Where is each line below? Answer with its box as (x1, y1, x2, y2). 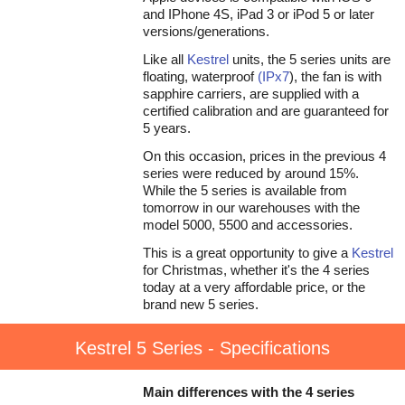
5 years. (143, 120, 191, 136)
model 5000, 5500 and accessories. (143, 217, 353, 232)
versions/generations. (143, 24, 269, 39)
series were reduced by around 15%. (143, 165, 359, 181)
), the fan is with (289, 69, 381, 84)
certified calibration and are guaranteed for (143, 103, 389, 118)
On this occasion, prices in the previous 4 (143, 148, 386, 164)
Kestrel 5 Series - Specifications (75, 338, 330, 358)
